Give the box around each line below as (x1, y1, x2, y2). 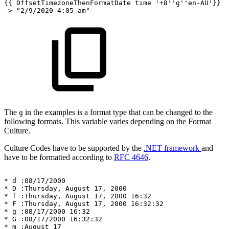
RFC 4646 (114, 152, 148, 162)
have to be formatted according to (4, 152, 114, 162)
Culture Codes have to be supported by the (4, 143, 144, 152)
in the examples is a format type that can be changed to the (23, 107, 213, 117)
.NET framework (144, 143, 201, 152)
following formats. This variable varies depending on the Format (4, 117, 211, 126)
